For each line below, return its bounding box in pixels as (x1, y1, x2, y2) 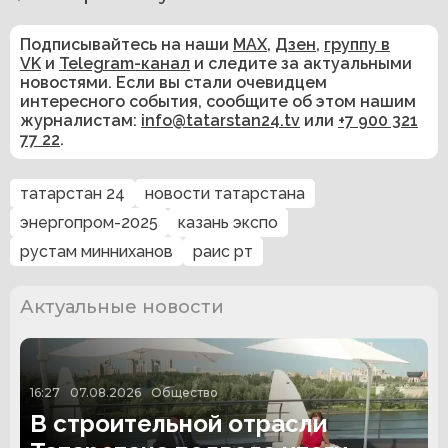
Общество (151, 385, 218, 401)
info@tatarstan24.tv (141, 111, 300, 131)
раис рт (193, 242, 253, 262)
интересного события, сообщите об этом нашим (20, 92, 416, 112)
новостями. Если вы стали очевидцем (20, 73, 327, 93)
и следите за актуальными (190, 54, 412, 74)
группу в (324, 35, 390, 55)
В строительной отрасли (30, 409, 327, 439)
